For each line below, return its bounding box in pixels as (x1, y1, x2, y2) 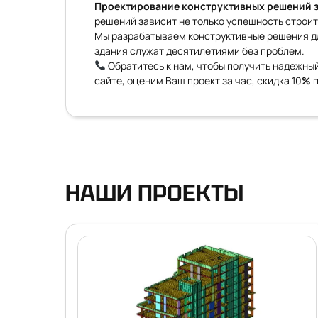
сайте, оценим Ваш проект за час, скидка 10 (94, 74, 302, 87)
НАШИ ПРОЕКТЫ (65, 178, 243, 208)
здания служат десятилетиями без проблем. (94, 44, 305, 57)
